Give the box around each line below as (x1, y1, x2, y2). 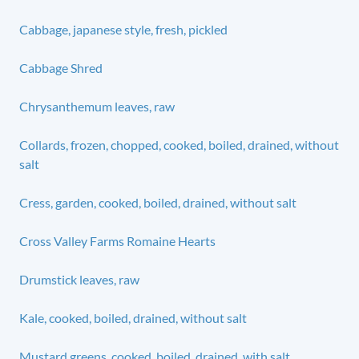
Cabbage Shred (19, 59, 103, 75)
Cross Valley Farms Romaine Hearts (19, 232, 216, 248)
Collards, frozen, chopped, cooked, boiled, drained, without (19, 136, 339, 152)
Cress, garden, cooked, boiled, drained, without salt (19, 194, 296, 210)
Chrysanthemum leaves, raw (19, 98, 175, 114)
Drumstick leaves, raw (19, 271, 139, 287)
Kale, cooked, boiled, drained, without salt (19, 309, 247, 325)
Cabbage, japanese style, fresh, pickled (19, 21, 228, 37)
